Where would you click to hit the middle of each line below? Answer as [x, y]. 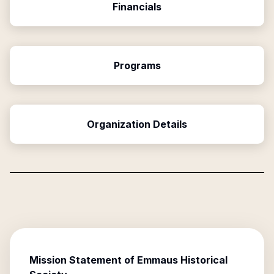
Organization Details [137, 124]
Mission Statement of [83, 260]
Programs [137, 65]
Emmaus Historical [182, 260]
